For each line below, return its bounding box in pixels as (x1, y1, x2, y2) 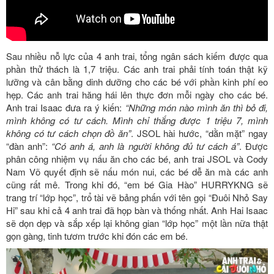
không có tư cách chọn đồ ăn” (6, 126, 131, 139)
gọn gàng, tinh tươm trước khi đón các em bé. (6, 229, 188, 242)
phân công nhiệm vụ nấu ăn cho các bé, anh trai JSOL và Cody (6, 152, 268, 165)
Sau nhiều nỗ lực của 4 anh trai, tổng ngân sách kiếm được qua (6, 49, 268, 62)
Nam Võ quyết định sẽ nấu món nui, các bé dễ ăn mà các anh (6, 165, 268, 178)
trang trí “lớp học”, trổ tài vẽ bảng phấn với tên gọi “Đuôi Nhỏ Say (6, 190, 268, 204)
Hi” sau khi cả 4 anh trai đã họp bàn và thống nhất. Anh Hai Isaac (6, 203, 268, 217)
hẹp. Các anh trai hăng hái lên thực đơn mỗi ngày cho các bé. (6, 87, 268, 101)
